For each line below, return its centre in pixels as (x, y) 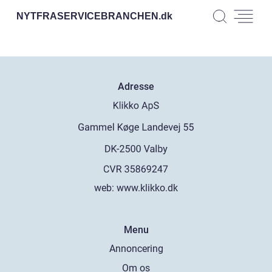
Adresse (136, 87)
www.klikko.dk (147, 188)
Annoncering (136, 248)
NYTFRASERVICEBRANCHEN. (89, 16)
